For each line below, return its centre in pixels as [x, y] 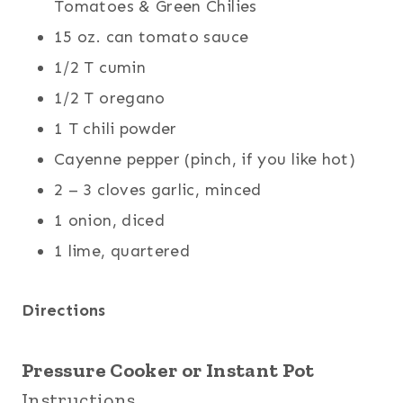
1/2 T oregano [110, 98]
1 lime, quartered [122, 251]
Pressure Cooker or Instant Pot [168, 370]
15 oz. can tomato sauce [152, 36]
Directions [64, 310]
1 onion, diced [110, 220]
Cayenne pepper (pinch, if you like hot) [205, 159]
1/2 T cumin [100, 67]
